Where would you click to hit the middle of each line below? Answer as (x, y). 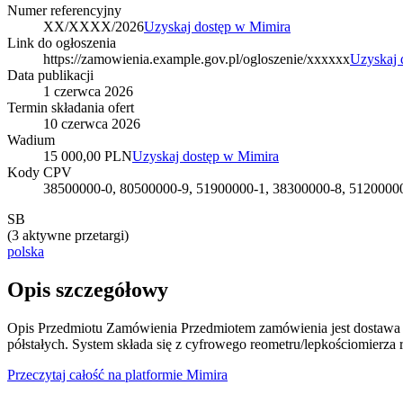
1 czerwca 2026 (88, 91)
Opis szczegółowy (88, 289)
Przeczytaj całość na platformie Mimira (117, 374)
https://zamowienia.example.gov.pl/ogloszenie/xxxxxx (197, 58)
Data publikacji (50, 75)
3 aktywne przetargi (68, 235)
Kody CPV (40, 172)
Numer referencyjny (64, 10)
